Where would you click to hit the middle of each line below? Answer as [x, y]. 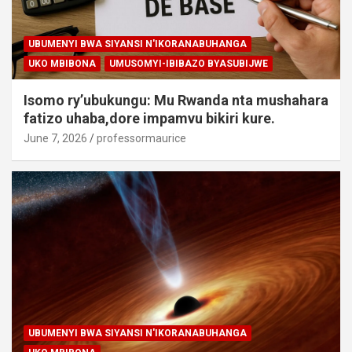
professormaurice [141, 139]
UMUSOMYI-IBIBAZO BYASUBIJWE [189, 64]
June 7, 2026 [55, 139]
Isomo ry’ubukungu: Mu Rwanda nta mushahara [176, 101]
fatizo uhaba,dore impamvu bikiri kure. [149, 119]
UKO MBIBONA [62, 64]
